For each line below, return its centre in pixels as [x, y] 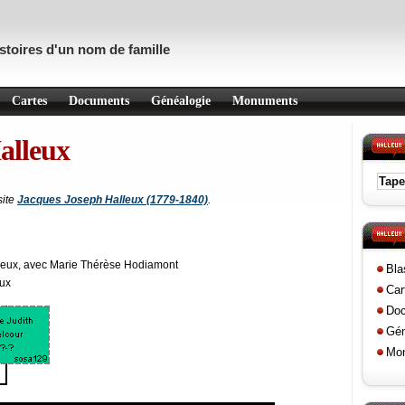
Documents [99, 101]
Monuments [265, 101]
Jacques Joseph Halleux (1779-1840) [113, 200]
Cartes [29, 101]
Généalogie [181, 101]
